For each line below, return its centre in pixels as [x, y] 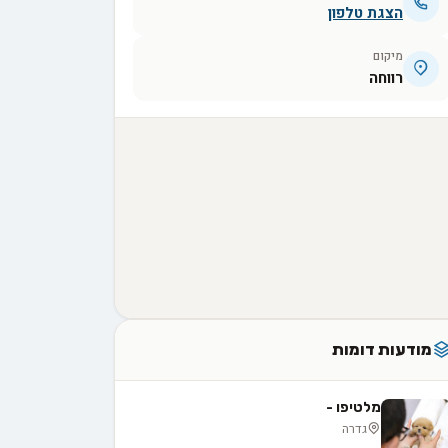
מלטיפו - [353, 407]
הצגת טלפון [365, 13]
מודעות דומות [382, 349]
